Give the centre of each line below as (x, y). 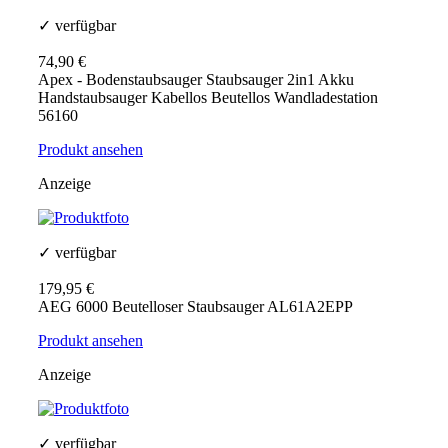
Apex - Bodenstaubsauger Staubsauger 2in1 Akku (196, 80)
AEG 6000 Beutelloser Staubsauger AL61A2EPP (195, 307)
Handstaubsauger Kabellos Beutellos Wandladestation (208, 98)
